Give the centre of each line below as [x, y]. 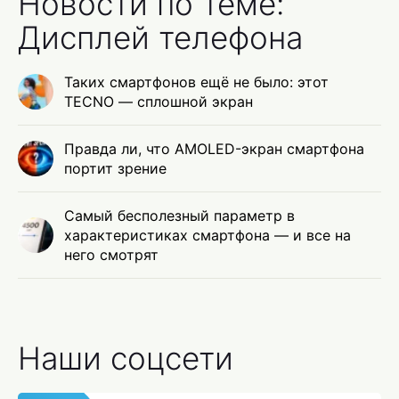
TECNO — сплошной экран [159, 102]
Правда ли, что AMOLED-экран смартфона [214, 149]
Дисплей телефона [160, 38]
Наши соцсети [126, 358]
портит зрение [115, 169]
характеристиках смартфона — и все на [208, 236]
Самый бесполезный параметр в [179, 216]
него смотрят [111, 255]
